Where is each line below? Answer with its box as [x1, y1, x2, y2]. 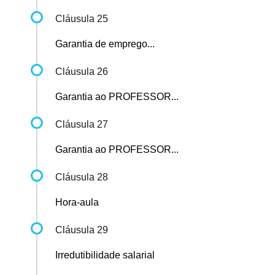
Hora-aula [55, 197, 99, 208]
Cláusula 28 [55, 172, 108, 183]
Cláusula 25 [55, 14, 108, 25]
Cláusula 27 [55, 119, 108, 130]
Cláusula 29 [55, 225, 108, 236]
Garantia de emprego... [55, 39, 155, 50]
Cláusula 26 [55, 66, 108, 77]
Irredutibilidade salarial [55, 250, 155, 261]
